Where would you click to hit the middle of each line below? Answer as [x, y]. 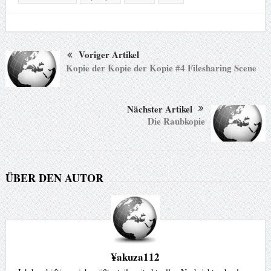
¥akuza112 [135, 256]
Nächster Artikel [160, 109]
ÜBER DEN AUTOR [54, 178]
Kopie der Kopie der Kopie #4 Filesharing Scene [161, 67]
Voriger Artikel [109, 54]
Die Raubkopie [177, 121]
